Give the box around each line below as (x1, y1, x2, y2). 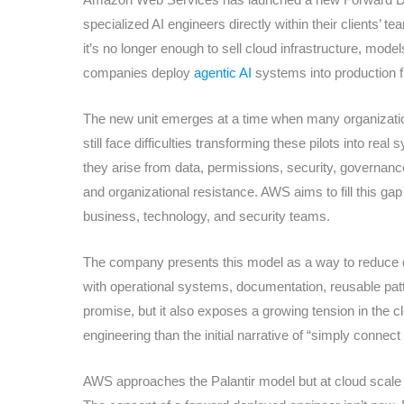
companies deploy (83, 64, 194, 80)
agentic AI (194, 64, 252, 80)
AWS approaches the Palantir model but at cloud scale (83, 372, 401, 389)
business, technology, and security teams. (83, 207, 330, 224)
